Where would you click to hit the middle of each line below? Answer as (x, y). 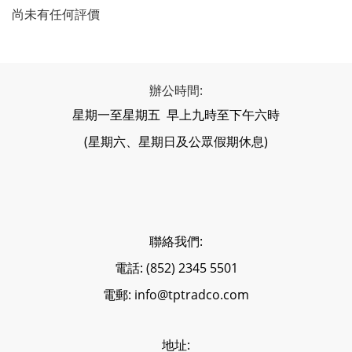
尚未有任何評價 (56, 14)
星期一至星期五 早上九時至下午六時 (176, 115)
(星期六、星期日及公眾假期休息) (176, 141)
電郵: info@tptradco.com (176, 295)
